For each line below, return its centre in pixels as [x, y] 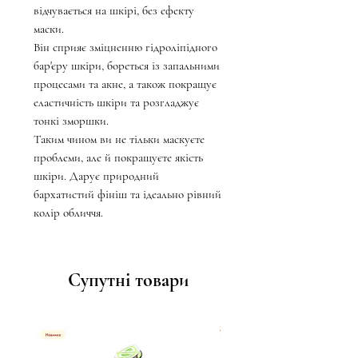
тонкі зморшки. [71, 121]
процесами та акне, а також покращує [125, 84]
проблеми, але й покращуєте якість [118, 158]
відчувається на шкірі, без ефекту [114, 11]
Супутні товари [128, 280]
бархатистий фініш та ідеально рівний [127, 195]
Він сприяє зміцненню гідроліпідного [125, 48]
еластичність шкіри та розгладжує [116, 103]
